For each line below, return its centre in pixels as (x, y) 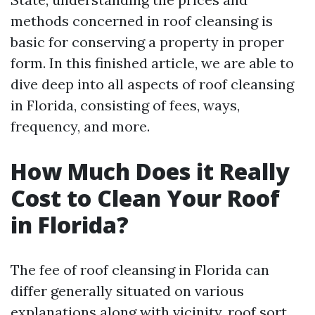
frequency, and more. (80, 126)
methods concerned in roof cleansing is (142, 21)
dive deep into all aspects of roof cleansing (152, 84)
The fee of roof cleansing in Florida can (140, 270)
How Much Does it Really (150, 171)
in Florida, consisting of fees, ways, (125, 105)
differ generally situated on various (127, 291)
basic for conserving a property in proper (147, 42)
